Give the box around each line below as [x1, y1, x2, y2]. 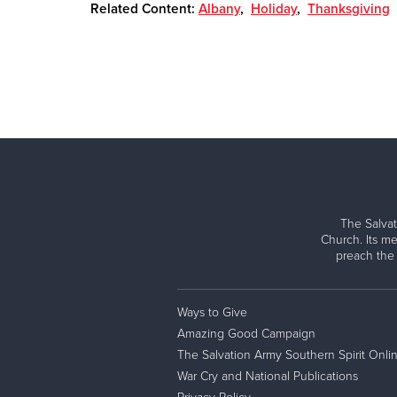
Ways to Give [176, 304, 247, 320]
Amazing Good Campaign [176, 325, 315, 341]
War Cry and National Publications [176, 368, 358, 384]
